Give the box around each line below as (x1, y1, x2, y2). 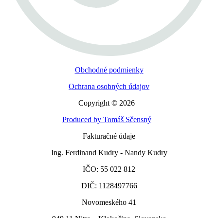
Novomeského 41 (82, 198, 136, 206)
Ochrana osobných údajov (69, 82, 149, 91)
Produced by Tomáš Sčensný (62, 115, 151, 124)
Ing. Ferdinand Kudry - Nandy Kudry (51, 148, 167, 157)
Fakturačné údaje (83, 131, 135, 140)
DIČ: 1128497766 (81, 181, 137, 190)
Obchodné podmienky (74, 65, 144, 74)
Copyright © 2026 (78, 98, 135, 107)
